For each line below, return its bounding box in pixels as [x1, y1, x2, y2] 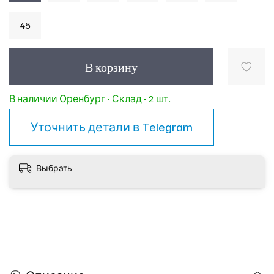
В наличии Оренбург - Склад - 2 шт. [9, 92, 171, 105]
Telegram [142, 119, 193, 135]
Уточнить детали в [31, 119, 142, 135]
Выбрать [36, 163, 72, 174]
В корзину [85, 58, 138, 75]
